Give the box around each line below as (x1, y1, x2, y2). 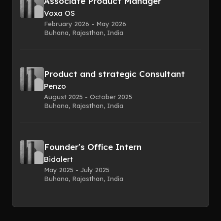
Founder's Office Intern (44, 142, 142, 152)
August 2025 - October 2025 (44, 93, 132, 101)
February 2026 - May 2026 (44, 20, 126, 28)
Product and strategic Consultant (44, 69, 185, 79)
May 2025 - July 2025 (44, 166, 110, 174)
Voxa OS (44, 8, 75, 18)
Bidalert (44, 154, 73, 164)
